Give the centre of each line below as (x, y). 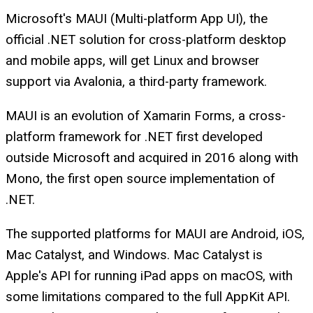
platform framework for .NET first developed (134, 137)
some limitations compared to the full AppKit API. (148, 297)
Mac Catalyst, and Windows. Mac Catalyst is (134, 255)
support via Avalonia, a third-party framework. (136, 82)
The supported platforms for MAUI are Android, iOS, (155, 234)
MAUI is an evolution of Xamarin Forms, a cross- (146, 116)
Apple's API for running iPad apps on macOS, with (149, 276)
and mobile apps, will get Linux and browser (132, 61)
